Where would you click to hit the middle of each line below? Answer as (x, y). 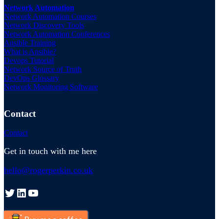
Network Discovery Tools (44, 25)
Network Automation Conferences (57, 34)
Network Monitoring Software (51, 87)
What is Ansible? (30, 52)
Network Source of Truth (43, 69)
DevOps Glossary (32, 78)
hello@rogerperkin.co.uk (48, 170)
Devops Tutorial (29, 61)
